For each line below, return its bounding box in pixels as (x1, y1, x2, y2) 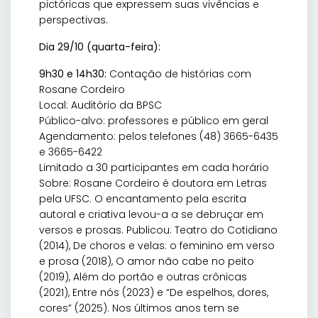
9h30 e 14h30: (39, 67, 106, 82)
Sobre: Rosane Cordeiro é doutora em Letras (39, 176, 267, 191)
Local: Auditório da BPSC (39, 98, 162, 113)
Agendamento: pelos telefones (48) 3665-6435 (39, 129, 278, 144)
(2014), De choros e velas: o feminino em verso (39, 238, 275, 253)
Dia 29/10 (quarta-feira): (39, 40, 160, 55)
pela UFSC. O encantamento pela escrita (39, 192, 246, 207)
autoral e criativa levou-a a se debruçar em (39, 207, 263, 222)
